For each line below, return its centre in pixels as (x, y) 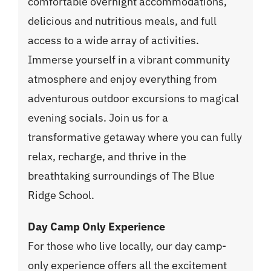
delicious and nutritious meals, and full (122, 21)
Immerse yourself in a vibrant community (129, 59)
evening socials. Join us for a (98, 117)
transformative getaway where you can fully (135, 137)
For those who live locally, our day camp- (127, 246)
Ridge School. (61, 195)
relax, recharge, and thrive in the (107, 156)
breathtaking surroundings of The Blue (122, 175)
